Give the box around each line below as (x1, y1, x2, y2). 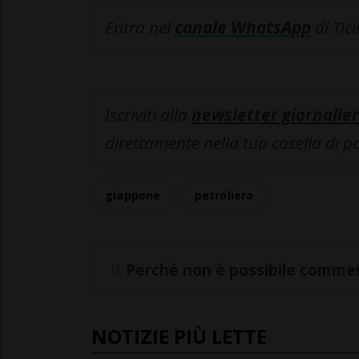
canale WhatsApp (175, 16, 311, 39)
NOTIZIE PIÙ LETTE (91, 322, 267, 349)
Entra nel (105, 16, 175, 39)
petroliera (194, 188, 254, 204)
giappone (105, 188, 161, 204)
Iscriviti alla (105, 103, 192, 127)
